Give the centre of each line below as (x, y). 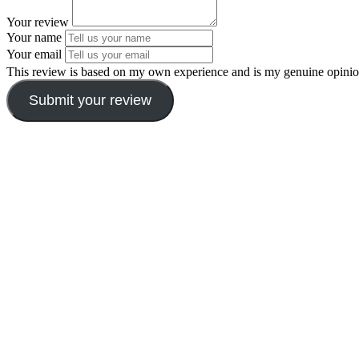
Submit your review (90, 101)
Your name (34, 38)
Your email (34, 54)
